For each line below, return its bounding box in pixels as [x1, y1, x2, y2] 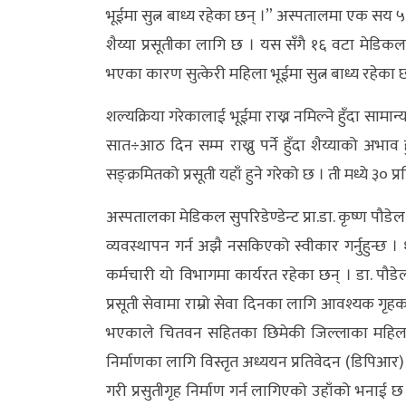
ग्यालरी [32, 219, 74, 246]
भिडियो [32, 262, 73, 289]
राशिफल [32, 148, 83, 175]
